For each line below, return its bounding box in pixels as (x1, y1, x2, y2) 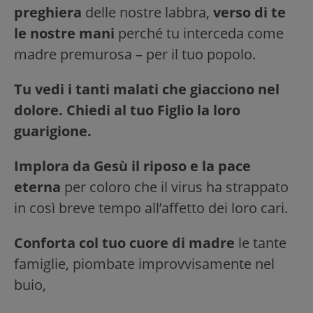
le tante (235, 233, 286, 253)
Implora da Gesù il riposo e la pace (14, 156, 251, 176)
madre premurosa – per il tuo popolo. (14, 45, 256, 64)
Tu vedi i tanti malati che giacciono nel (14, 80, 279, 99)
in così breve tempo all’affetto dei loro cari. (14, 198, 288, 218)
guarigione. (14, 122, 92, 141)
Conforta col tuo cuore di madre (14, 233, 235, 253)
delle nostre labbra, (82, 3, 213, 22)
